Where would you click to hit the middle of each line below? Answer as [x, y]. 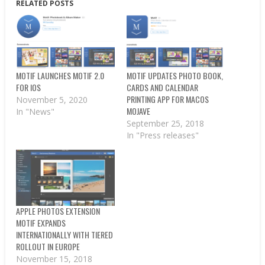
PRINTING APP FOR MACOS [167, 99]
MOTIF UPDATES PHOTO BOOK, [174, 76]
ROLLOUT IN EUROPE [48, 247]
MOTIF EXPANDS [41, 223]
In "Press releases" [162, 135]
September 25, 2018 [165, 124]
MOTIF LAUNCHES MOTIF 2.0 [60, 76]
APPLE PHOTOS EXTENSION [58, 211]
